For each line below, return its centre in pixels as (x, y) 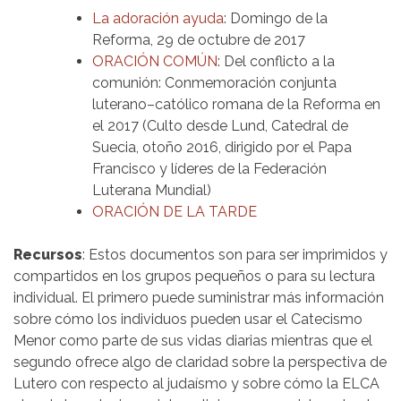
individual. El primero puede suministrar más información (199, 297)
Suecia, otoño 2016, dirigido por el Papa (222, 147)
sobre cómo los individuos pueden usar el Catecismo (188, 319)
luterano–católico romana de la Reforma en (236, 104)
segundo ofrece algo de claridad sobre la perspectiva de (200, 362)
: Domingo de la (276, 18)
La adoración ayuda (158, 18)
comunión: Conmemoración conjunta (214, 82)
